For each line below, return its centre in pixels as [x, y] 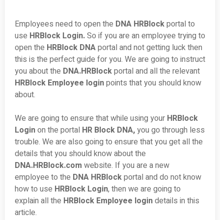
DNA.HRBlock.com [48, 166]
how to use [35, 189]
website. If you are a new [126, 166]
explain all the [39, 201]
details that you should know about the [80, 154]
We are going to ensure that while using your [91, 119]
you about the [39, 71]
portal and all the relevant [157, 71]
